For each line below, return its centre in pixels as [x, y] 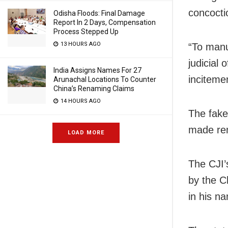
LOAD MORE [86, 133]
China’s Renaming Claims [94, 89]
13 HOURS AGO [80, 44]
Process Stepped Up [86, 32]
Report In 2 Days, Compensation [105, 22]
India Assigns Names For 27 [97, 70]
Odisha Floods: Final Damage [99, 13]
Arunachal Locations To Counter [105, 79]
